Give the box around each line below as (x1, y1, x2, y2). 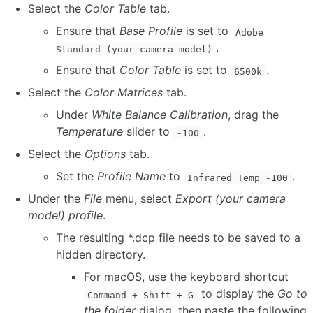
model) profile (28, 208, 103, 223)
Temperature (56, 124, 123, 139)
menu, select (102, 191, 175, 206)
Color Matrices (85, 85, 163, 100)
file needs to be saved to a (155, 231, 300, 245)
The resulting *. (56, 231, 135, 245)
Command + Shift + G (87, 289, 194, 300)
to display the (197, 286, 277, 301)
